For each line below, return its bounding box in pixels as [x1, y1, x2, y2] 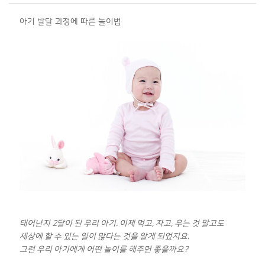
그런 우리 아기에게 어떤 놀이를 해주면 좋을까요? [20, 244, 188, 254]
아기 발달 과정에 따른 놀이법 [20, 17, 121, 27]
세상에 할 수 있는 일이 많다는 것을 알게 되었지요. [20, 231, 189, 241]
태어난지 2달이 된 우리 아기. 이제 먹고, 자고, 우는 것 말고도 [20, 218, 226, 228]
